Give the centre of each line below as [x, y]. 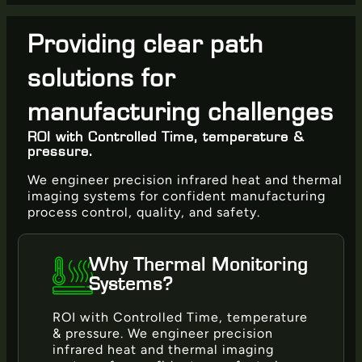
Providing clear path [145, 45]
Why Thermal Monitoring [198, 265]
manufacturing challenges [181, 113]
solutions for [101, 79]
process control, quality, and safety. [144, 213]
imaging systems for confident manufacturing [177, 196]
